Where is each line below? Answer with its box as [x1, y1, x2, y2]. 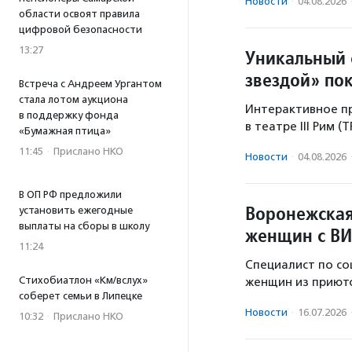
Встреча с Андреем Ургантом [19, 78, 162, 90]
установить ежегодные [19, 204, 133, 216]
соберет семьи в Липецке [19, 290, 142, 302]
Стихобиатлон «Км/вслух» [19, 274, 148, 286]
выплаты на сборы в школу [19, 220, 149, 232]
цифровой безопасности [19, 24, 142, 35]
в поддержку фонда [19, 109, 119, 121]
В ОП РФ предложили [19, 189, 122, 200]
